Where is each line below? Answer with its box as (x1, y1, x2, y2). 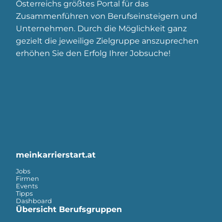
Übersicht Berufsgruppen (16, 204, 122, 214)
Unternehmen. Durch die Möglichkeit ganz (16, 24, 187, 34)
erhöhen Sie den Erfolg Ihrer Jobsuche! (16, 49, 170, 58)
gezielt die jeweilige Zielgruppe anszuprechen (16, 36, 199, 46)
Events (16, 182, 38, 190)
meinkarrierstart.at (16, 150, 96, 160)
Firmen (16, 174, 39, 182)
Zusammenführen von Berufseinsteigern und (16, 11, 197, 21)
